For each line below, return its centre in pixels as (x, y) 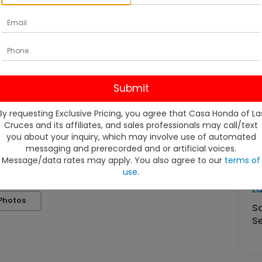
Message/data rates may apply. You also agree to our (113, 160)
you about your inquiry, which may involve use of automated (131, 137)
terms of (242, 160)
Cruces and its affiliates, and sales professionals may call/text (131, 125)
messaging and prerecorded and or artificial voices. (131, 148)
